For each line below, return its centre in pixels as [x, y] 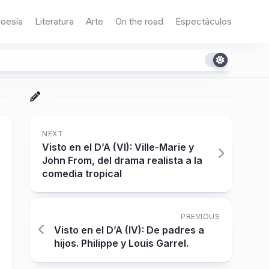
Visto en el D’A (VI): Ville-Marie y [118, 147]
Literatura [54, 21]
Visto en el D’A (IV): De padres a [129, 230]
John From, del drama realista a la [122, 160]
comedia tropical [82, 174]
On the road [139, 21]
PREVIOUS [200, 216]
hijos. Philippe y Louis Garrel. [121, 243]
